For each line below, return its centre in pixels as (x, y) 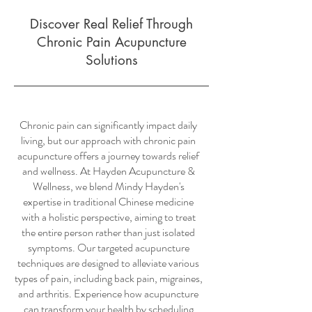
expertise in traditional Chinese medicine (108, 202)
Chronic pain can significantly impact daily (108, 125)
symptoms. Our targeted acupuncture (108, 248)
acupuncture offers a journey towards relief (108, 156)
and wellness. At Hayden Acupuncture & (108, 171)
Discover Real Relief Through (111, 24)
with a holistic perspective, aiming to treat (108, 217)
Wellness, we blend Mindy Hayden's (108, 186)
